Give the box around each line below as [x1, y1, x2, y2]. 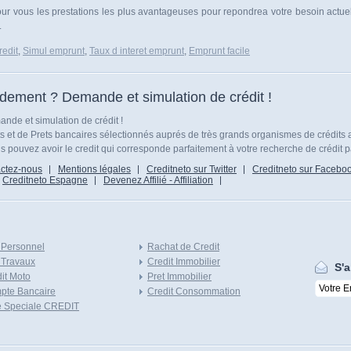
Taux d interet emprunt [89, 45, 184, 56]
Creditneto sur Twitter [147, 164, 237, 175]
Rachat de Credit [147, 241, 219, 252]
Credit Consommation [147, 286, 241, 297]
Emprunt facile [189, 45, 250, 56]
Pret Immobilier [147, 271, 212, 282]
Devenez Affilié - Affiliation [103, 175, 213, 186]
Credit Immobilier [147, 256, 220, 267]
